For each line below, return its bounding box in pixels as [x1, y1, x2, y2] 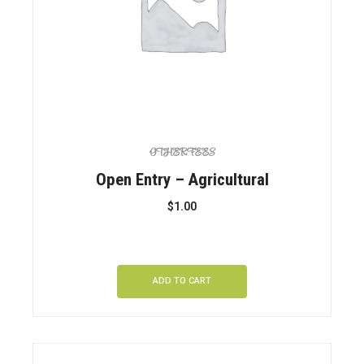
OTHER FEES [149, 145, 215, 161]
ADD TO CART [153, 275, 211, 287]
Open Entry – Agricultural [95, 170, 269, 190]
